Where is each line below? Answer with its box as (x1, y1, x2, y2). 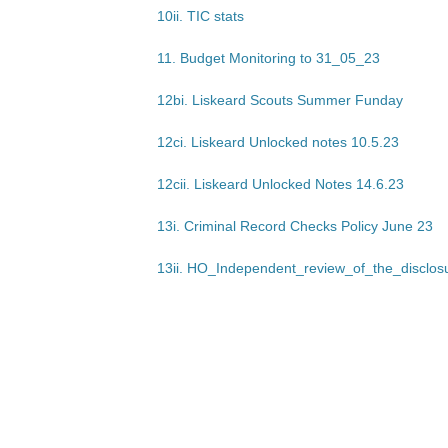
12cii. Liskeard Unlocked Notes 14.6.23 (157, 176, 404, 192)
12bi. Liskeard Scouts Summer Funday (157, 92, 403, 108)
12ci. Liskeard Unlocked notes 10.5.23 (157, 134, 399, 150)
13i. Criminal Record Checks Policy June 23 (157, 218, 433, 234)
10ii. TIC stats (157, 8, 244, 24)
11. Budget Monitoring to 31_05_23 (157, 50, 380, 66)
